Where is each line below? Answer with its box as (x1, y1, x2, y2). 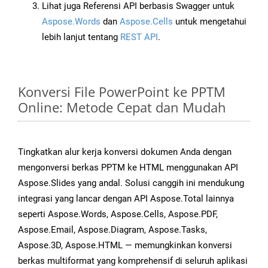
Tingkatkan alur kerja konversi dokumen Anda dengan (18, 147, 232, 158)
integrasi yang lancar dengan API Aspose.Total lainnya (18, 193, 234, 205)
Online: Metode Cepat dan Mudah (18, 98, 226, 117)
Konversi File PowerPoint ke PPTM (18, 83, 226, 101)
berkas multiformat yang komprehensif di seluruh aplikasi (18, 255, 248, 267)
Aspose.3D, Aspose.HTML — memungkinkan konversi (18, 240, 232, 251)
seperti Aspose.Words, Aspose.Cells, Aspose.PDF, (18, 209, 218, 220)
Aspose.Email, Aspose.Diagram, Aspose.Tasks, (18, 224, 207, 236)
